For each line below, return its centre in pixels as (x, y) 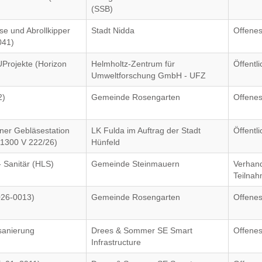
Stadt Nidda (113, 30)
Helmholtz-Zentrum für (133, 64)
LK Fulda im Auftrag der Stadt (146, 130)
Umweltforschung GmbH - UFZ (149, 75)
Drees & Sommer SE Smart (142, 230)
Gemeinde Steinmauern (136, 164)
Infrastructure (116, 242)
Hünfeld (106, 142)
